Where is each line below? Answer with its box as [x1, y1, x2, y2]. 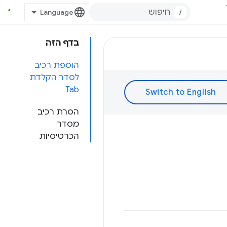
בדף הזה [46, 38, 79, 48]
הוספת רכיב [34, 60, 79, 70]
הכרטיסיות [39, 131, 79, 141]
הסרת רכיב [37, 107, 79, 117]
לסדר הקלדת [29, 72, 79, 83]
